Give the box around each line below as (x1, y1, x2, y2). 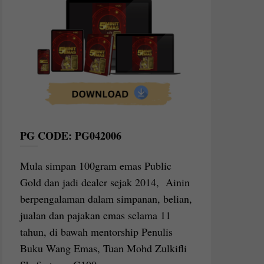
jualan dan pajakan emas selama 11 (20, 208, 171, 222)
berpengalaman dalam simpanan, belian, (20, 192, 193, 206)
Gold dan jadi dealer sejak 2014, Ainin (20, 175, 190, 189)
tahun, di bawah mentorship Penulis (20, 225, 173, 239)
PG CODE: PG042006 (20, 128, 122, 143)
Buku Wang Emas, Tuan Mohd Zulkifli (20, 241, 187, 255)
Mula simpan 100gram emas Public (20, 159, 172, 173)
